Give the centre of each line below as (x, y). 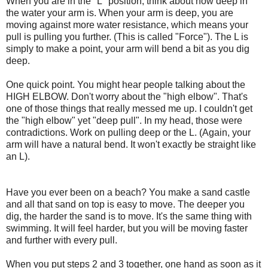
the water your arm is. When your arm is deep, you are (120, 13)
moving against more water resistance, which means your (127, 25)
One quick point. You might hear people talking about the (126, 84)
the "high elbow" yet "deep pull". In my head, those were (124, 120)
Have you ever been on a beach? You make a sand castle (128, 192)
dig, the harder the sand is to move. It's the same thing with (129, 216)
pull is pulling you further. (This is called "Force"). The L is (127, 36)
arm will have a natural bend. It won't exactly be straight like (131, 144)
